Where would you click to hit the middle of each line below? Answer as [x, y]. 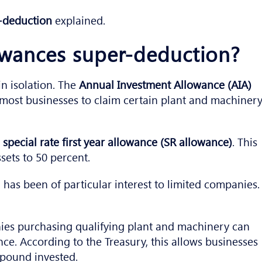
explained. [79, 20]
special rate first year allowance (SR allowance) [118, 142]
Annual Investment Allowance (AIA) [166, 85]
